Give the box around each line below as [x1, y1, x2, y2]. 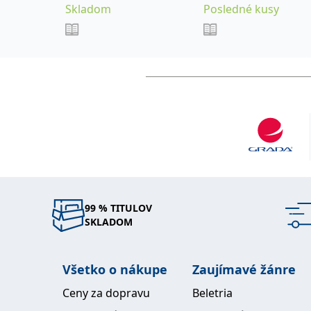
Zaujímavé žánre [192, 260, 296, 278]
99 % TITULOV [85, 201, 152, 215]
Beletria [192, 285, 233, 301]
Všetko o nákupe [62, 260, 167, 278]
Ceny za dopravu [62, 285, 150, 301]
